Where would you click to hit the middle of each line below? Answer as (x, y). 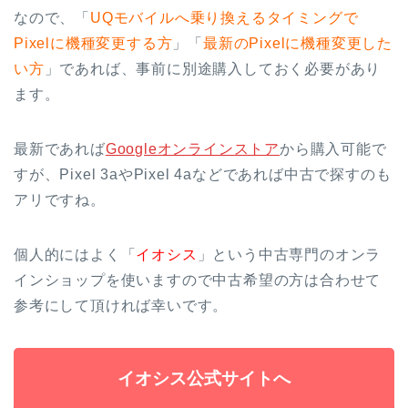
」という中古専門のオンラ (289, 255)
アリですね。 (60, 200)
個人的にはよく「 (75, 255)
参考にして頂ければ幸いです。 (121, 306)
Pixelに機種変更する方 (93, 44)
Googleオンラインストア (193, 149)
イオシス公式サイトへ (204, 379)
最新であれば (60, 149)
